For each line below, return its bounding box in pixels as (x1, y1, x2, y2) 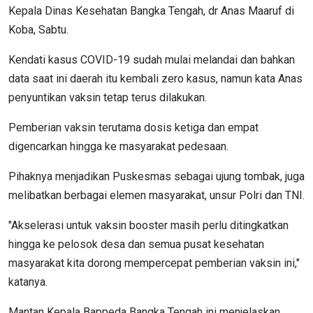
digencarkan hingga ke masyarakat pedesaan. (8, 139, 228, 153)
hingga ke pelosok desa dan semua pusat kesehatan (8, 237, 264, 251)
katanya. (8, 275, 48, 289)
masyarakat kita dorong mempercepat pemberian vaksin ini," (8, 256, 300, 270)
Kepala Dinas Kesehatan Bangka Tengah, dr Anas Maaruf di (8, 3, 294, 17)
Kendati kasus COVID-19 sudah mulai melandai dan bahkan (8, 52, 295, 66)
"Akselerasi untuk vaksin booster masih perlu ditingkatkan (8, 218, 289, 232)
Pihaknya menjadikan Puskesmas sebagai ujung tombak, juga (8, 169, 305, 183)
